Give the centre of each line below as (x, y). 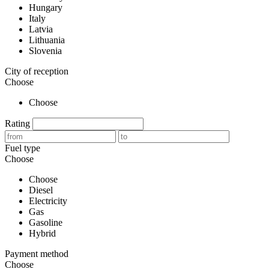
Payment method (37, 253)
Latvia (41, 29)
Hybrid (42, 233)
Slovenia (45, 50)
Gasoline (46, 222)
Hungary (46, 7)
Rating (17, 123)
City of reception (37, 71)
